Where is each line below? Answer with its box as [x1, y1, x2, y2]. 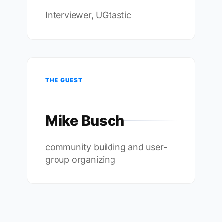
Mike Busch [45, 112, 125, 130]
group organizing [45, 154, 115, 165]
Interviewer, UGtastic [45, 10, 131, 21]
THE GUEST [45, 77, 83, 84]
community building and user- [45, 141, 167, 152]
